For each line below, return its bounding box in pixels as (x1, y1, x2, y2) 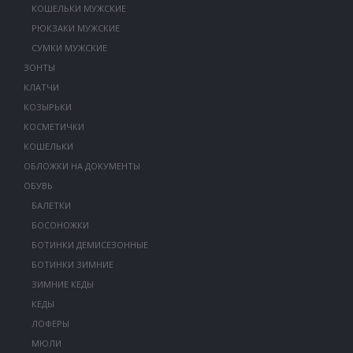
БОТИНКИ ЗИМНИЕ (31, 258, 113, 270)
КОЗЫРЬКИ (23, 101, 72, 113)
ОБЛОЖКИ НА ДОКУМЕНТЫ (23, 160, 140, 172)
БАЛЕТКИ (31, 199, 71, 211)
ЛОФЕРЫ (31, 318, 69, 329)
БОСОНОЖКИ (31, 219, 89, 231)
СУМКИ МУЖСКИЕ (31, 42, 107, 54)
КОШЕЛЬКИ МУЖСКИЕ (31, 2, 126, 14)
